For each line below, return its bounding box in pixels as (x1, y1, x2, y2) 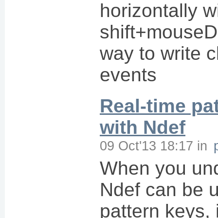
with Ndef (100, 117, 185, 138)
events (100, 64, 157, 85)
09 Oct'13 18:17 (100, 138, 193, 153)
